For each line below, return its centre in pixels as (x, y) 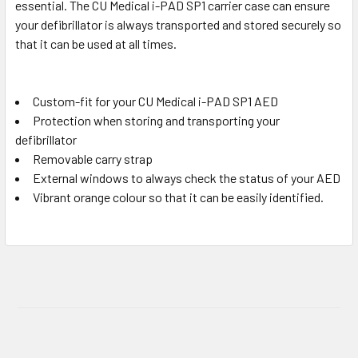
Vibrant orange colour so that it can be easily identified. (178, 197)
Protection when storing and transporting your (156, 120)
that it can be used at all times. (96, 43)
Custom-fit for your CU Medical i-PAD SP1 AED (155, 101)
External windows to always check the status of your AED (187, 177)
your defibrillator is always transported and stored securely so (178, 24)
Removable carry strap (93, 158)
